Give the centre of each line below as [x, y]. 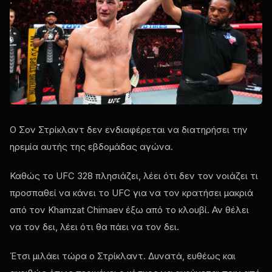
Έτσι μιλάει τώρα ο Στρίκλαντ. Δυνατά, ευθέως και [123, 256]
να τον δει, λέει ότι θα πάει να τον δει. [94, 226]
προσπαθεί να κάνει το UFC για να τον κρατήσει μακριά [131, 192]
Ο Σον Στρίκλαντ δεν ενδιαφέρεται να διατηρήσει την [129, 129]
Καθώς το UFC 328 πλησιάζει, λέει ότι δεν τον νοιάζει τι [134, 175]
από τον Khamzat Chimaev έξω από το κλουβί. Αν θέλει [129, 209]
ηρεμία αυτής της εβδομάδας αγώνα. [91, 146]
